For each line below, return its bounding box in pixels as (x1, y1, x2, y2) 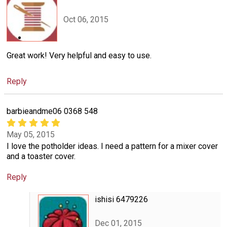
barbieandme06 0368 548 (7, 106, 98, 116)
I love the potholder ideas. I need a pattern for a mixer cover (7, 141, 218, 152)
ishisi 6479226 (94, 195, 148, 205)
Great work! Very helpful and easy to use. (7, 50, 152, 60)
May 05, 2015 (7, 130, 55, 140)
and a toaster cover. (7, 152, 75, 162)
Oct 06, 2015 (63, 14, 108, 24)
